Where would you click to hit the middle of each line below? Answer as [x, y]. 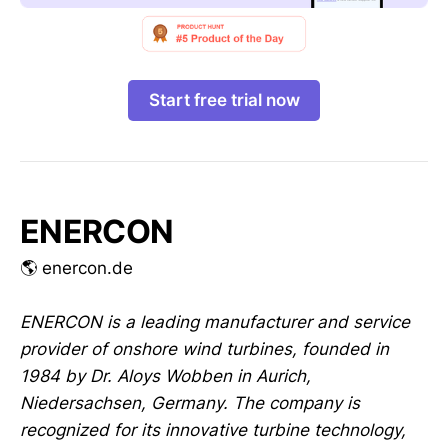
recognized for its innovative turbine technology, [213, 429]
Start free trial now [224, 99]
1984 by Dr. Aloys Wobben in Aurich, [165, 375]
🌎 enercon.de [76, 267]
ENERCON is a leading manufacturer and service [215, 321]
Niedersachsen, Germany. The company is [190, 402]
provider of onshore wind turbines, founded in [204, 348]
